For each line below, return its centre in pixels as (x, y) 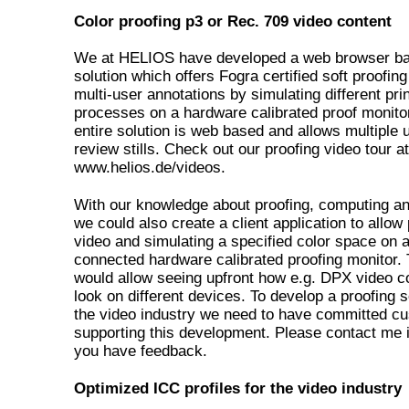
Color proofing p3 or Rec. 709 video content (233, 21)
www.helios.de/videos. (150, 168)
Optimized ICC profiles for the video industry (238, 388)
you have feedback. (141, 351)
